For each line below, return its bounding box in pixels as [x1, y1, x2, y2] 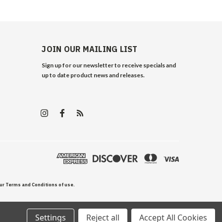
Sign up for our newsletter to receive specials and [42, 61, 176, 69]
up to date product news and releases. [42, 71, 145, 79]
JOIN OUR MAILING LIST [42, 44, 138, 54]
